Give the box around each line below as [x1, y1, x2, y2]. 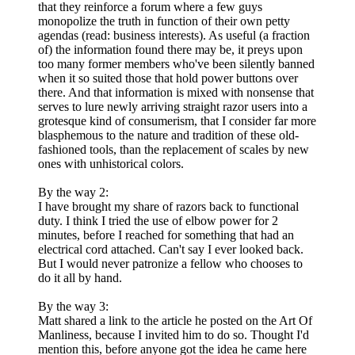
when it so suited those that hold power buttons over [38, 71, 298, 86]
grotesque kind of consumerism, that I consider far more [38, 114, 316, 128]
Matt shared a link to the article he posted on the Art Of [38, 314, 312, 328]
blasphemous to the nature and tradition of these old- [38, 128, 299, 143]
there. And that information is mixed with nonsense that [38, 86, 314, 100]
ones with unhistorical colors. [38, 157, 184, 171]
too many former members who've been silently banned [38, 57, 315, 71]
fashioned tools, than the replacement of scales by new [38, 143, 309, 157]
